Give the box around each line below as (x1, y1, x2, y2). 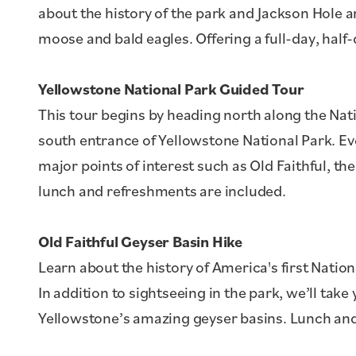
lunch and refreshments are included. (38, 180, 286, 201)
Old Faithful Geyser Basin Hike (38, 231, 242, 252)
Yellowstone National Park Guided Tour (38, 79, 304, 99)
